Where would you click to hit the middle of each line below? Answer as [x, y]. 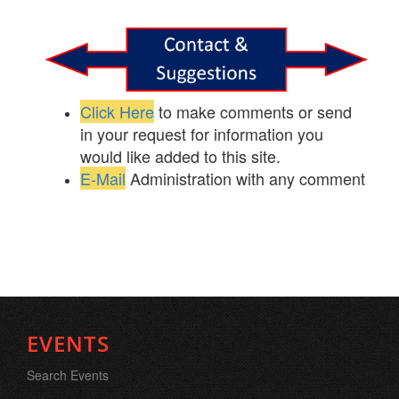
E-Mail [103, 179]
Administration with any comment [248, 179]
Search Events [68, 375]
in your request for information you [202, 134]
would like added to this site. [180, 156]
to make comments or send [255, 112]
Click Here [117, 112]
